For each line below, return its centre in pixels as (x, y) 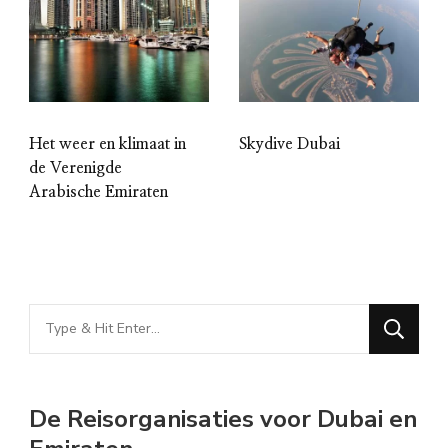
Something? (77, 379)
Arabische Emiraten (98, 191)
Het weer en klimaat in (107, 143)
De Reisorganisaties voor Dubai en (223, 418)
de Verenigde (75, 167)
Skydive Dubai (289, 143)
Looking (60, 317)
